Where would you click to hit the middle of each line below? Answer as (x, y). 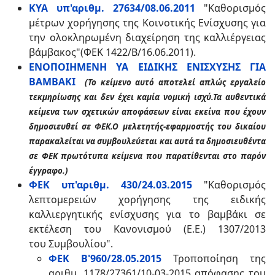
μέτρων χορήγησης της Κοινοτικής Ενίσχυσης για (147, 23)
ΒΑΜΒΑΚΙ (52, 82)
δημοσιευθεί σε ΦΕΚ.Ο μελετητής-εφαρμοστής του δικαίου (147, 126)
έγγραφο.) (48, 171)
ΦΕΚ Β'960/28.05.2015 (105, 258)
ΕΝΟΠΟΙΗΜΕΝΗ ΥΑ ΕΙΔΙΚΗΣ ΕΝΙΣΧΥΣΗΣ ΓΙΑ (147, 67)
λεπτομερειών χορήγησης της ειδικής (147, 199)
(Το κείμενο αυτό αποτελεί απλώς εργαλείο (175, 82)
